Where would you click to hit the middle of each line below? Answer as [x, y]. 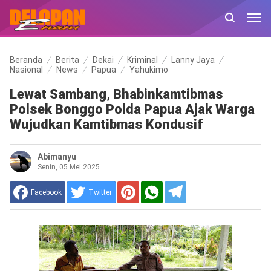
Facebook [46, 192]
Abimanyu [57, 157]
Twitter [100, 192]
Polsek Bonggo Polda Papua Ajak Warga [132, 109]
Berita [67, 60]
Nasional [26, 70]
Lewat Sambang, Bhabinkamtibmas [116, 94]
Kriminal [142, 60]
